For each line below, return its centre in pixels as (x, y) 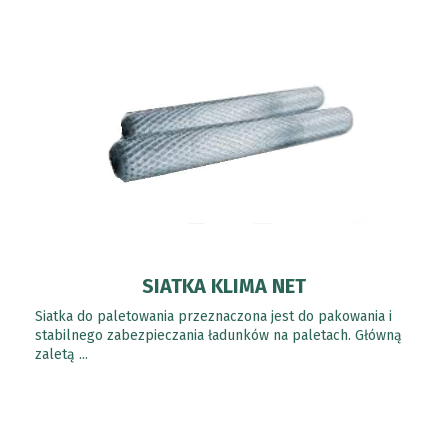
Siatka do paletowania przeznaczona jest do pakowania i (213, 316)
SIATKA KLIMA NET (224, 286)
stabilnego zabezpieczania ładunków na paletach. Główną (218, 335)
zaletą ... (61, 354)
